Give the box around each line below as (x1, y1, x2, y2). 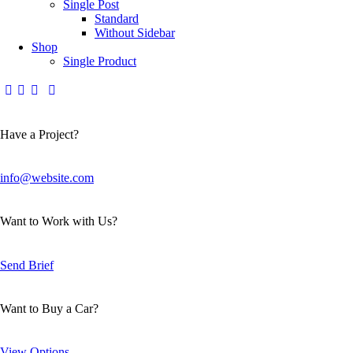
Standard (95, 11, 139, 25)
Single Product (63, 54, 136, 68)
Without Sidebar (95, 25, 175, 39)
